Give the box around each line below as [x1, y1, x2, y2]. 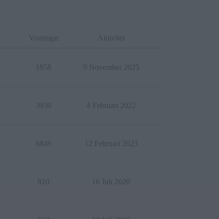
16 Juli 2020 [92, 177, 130, 186]
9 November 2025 [83, 63, 139, 71]
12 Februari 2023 [84, 139, 138, 148]
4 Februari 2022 [86, 101, 136, 109]
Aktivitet [97, 34, 125, 42]
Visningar [28, 34, 59, 42]
